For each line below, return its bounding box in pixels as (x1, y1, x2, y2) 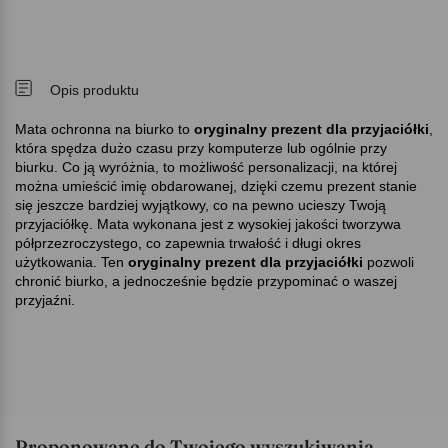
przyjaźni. (15, 291, 75, 308)
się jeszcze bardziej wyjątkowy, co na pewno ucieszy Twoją (15, 196, 386, 213)
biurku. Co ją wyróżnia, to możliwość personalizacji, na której (15, 158, 397, 175)
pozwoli (363, 253, 414, 270)
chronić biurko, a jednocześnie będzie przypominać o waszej (15, 272, 397, 289)
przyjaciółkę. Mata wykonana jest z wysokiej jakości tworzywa (15, 215, 401, 232)
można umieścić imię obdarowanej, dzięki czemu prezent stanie (15, 177, 417, 194)
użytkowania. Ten (15, 253, 124, 270)
